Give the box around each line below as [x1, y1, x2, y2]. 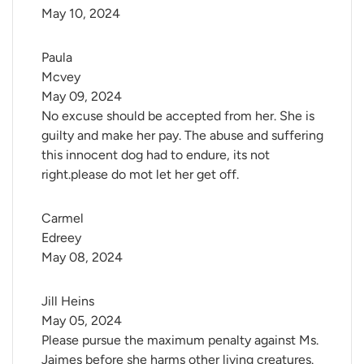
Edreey [41, 230, 81, 246]
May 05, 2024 [41, 313, 122, 329]
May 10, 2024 [41, 6, 120, 22]
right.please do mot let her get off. [41, 167, 239, 183]
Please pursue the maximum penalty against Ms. [41, 332, 318, 349]
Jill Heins [41, 293, 94, 310]
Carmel [41, 210, 87, 227]
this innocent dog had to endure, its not [41, 147, 270, 163]
